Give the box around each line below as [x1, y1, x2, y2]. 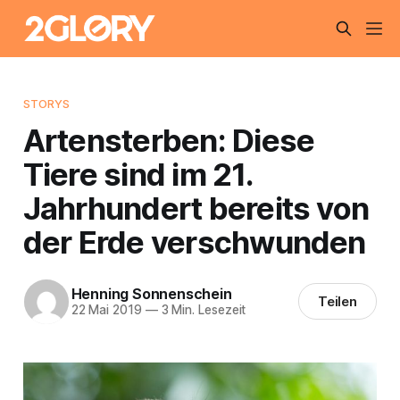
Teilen [317, 293, 358, 311]
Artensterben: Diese [22, 121, 315, 159]
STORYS [22, 96, 71, 111]
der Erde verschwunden [22, 222, 366, 261]
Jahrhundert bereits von [22, 188, 370, 227]
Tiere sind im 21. [22, 154, 253, 193]
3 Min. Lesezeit [157, 303, 246, 318]
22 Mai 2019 [71, 303, 142, 318]
